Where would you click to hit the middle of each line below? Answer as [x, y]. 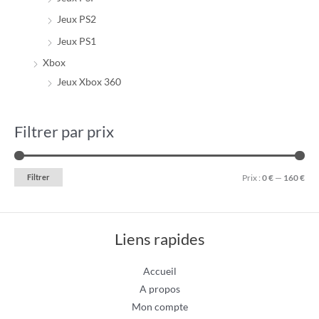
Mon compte [159, 306]
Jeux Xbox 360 [89, 82]
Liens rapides [159, 239]
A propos [159, 288]
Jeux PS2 [77, 19]
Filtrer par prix [64, 132]
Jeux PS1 [77, 41]
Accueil [159, 271]
